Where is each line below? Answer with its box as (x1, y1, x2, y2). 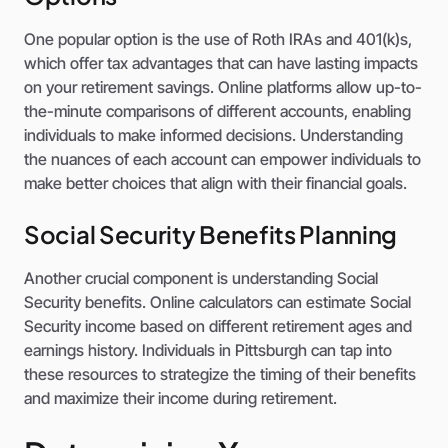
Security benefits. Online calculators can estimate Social (24, 292, 411, 313)
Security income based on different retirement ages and (24, 316, 412, 337)
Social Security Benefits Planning (24, 219, 398, 250)
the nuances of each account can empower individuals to (24, 149, 421, 170)
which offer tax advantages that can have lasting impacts (24, 53, 418, 74)
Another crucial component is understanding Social (24, 268, 378, 289)
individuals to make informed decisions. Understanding (24, 125, 403, 146)
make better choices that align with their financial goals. (24, 173, 407, 194)
